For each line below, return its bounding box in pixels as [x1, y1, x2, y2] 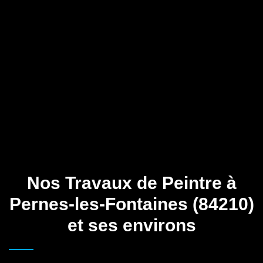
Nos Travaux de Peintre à [26, 173, 237, 193]
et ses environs [67, 215, 196, 235]
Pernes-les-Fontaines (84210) [9, 194, 254, 214]
